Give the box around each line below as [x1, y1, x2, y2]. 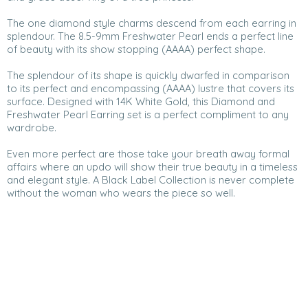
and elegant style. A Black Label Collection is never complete [7, 173, 294, 187]
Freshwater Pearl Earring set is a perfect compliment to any [7, 108, 289, 122]
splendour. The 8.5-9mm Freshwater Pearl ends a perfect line [7, 30, 294, 43]
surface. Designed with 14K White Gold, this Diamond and [7, 95, 275, 109]
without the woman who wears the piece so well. [7, 186, 235, 200]
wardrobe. [7, 121, 56, 135]
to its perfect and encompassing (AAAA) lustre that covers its [7, 82, 294, 96]
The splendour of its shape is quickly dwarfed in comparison [7, 69, 289, 82]
